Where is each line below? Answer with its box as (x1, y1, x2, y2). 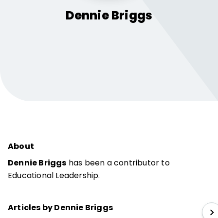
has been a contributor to (66, 157, 170, 168)
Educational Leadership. (8, 170, 100, 181)
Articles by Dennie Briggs (8, 202, 113, 213)
